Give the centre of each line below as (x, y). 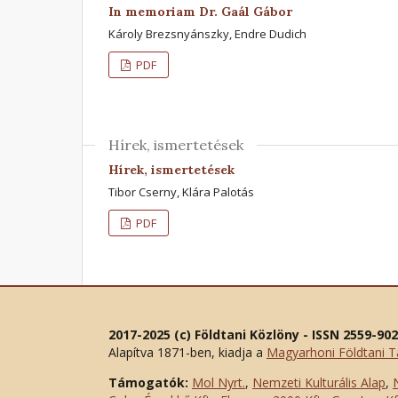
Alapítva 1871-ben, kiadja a (187, 352)
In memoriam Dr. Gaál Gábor (200, 11)
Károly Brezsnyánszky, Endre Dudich (207, 33)
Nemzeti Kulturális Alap (319, 382)
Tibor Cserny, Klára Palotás (181, 191)
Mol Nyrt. (219, 382)
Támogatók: (148, 382)
